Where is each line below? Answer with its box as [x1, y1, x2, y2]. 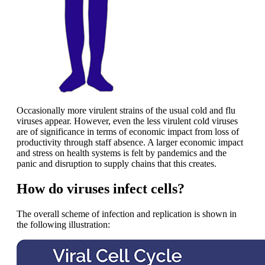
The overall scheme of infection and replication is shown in [17, 208, 237, 219]
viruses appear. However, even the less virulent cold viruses [17, 115, 238, 126]
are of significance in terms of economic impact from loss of [17, 126, 239, 137]
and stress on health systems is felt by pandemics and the [17, 147, 227, 158]
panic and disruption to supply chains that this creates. [17, 158, 216, 169]
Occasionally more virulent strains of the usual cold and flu [17, 105, 235, 115]
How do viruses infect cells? [17, 180, 185, 196]
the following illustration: [17, 219, 110, 230]
